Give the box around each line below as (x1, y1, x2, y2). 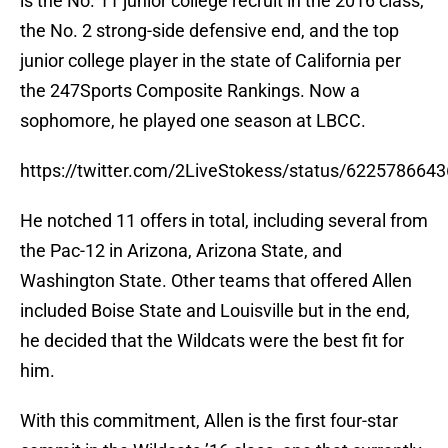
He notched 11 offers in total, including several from (20, 191, 428, 213)
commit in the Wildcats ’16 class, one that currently (20, 421, 422, 443)
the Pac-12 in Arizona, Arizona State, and (20, 221, 342, 243)
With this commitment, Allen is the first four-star (20, 391, 398, 413)
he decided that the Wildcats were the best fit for (20, 311, 404, 333)
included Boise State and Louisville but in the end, (20, 281, 410, 303)
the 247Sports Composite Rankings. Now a (20, 61, 360, 83)
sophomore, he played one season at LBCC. (20, 91, 366, 113)
